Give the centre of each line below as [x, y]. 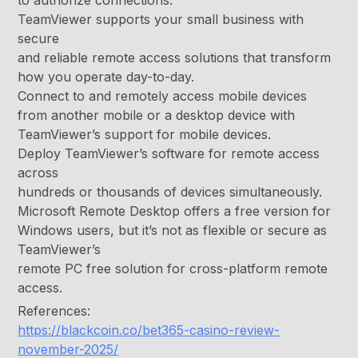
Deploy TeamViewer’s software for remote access [169, 154]
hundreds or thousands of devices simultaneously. [170, 192]
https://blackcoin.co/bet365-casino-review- [149, 330]
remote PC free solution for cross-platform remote [173, 269]
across [38, 173]
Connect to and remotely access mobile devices [163, 96]
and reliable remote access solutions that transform [175, 58]
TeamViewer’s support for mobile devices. [145, 135]
